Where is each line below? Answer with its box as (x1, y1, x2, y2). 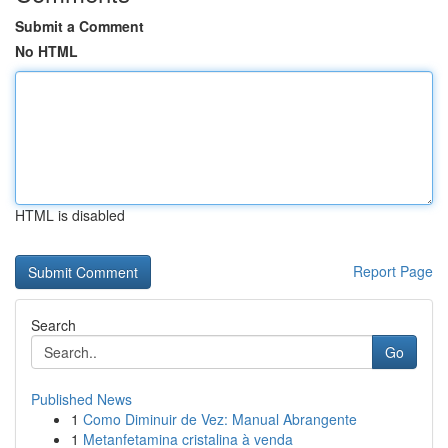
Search (31, 315, 76, 335)
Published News (31, 389, 132, 409)
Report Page (353, 261, 433, 281)
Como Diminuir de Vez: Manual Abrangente (83, 409, 357, 429)
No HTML (15, 41, 78, 61)
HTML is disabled (15, 205, 125, 225)
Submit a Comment (15, 16, 144, 36)
